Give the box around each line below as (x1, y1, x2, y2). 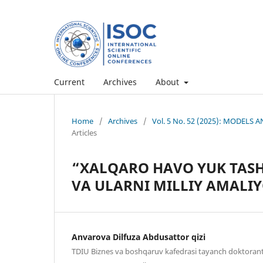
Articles (72, 127, 97, 138)
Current (54, 76, 85, 87)
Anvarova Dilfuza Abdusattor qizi (72, 231, 205, 242)
